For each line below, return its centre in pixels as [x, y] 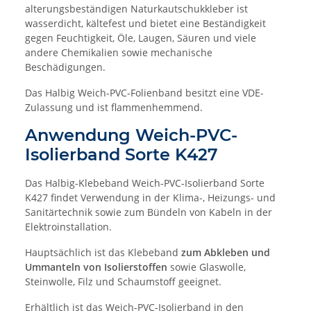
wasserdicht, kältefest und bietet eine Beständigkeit [145, 24]
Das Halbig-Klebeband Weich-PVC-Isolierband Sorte [145, 183]
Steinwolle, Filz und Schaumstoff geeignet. [123, 282]
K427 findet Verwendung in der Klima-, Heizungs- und [150, 198]
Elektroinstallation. [68, 227]
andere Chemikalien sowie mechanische [119, 53]
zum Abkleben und [226, 253]
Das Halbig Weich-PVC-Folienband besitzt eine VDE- [144, 93]
